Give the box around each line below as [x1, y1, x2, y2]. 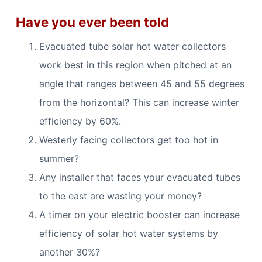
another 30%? [39, 246, 100, 258]
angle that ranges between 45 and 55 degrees [39, 77, 244, 89]
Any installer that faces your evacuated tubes [39, 171, 240, 183]
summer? [39, 152, 79, 164]
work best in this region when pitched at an [39, 58, 232, 71]
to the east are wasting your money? [39, 189, 202, 202]
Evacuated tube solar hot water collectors [39, 40, 226, 52]
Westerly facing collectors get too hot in [39, 133, 218, 146]
